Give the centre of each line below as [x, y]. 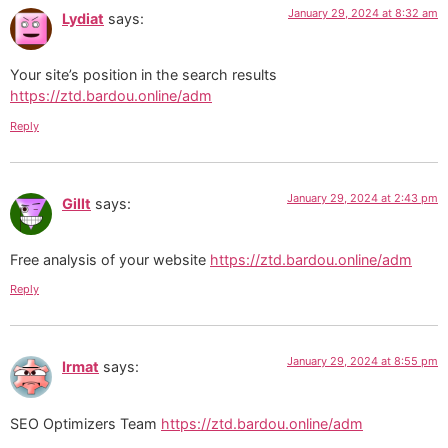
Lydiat [83, 18]
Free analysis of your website [110, 259]
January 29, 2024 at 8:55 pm [362, 361]
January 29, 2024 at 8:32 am [363, 12]
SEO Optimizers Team [85, 423]
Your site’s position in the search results [143, 75]
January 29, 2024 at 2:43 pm [362, 197]
